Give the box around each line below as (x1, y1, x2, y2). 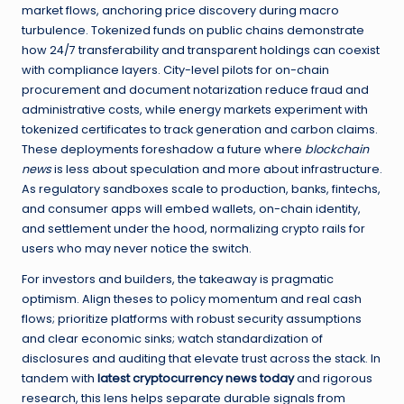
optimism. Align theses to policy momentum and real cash (22, 291, 362, 308)
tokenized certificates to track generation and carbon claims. (22, 122, 378, 138)
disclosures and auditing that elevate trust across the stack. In (22, 351, 381, 367)
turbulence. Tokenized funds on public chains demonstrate (22, 23, 364, 39)
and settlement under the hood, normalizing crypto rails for (22, 221, 365, 237)
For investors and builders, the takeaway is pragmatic (22, 271, 334, 288)
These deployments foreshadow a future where (22, 142, 305, 158)
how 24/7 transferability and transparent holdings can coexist (22, 42, 380, 59)
